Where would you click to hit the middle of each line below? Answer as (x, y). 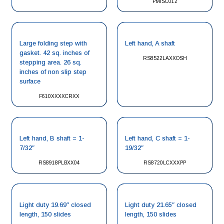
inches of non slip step (53, 72)
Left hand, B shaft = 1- (52, 138)
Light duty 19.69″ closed (55, 205)
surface (30, 81)
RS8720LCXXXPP (165, 163)
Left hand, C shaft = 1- (157, 138)
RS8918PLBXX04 (59, 163)
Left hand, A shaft (150, 43)
